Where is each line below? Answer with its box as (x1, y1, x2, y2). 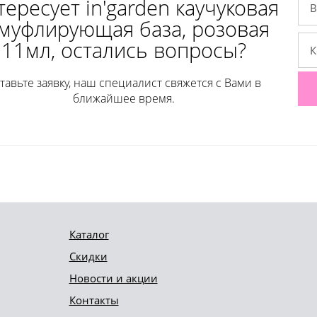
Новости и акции (69, 271, 158, 286)
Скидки (69, 249, 108, 264)
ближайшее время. (72, 91, 175, 107)
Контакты (69, 293, 119, 308)
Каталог (69, 227, 109, 242)
